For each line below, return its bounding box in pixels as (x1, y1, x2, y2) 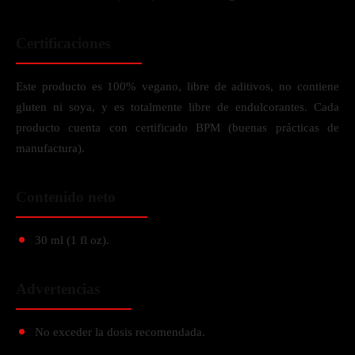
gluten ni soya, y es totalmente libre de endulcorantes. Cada (16, 101, 339, 113)
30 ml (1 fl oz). (35, 234, 109, 246)
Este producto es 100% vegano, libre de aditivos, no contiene (16, 80, 339, 93)
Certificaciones (16, 35, 110, 52)
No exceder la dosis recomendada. (35, 326, 205, 338)
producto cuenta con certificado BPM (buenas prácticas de (16, 121, 339, 134)
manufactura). (16, 142, 85, 155)
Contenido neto (16, 189, 116, 205)
